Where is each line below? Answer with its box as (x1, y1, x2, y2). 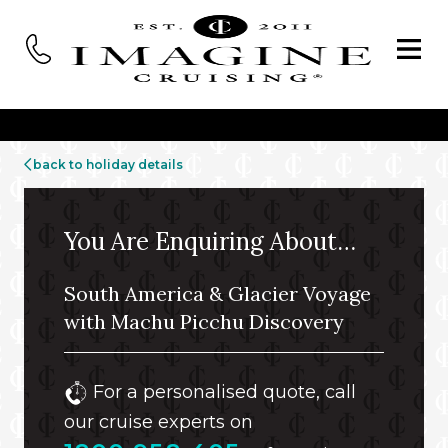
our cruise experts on (64, 411, 253, 433)
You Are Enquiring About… (64, 226, 356, 257)
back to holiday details (33, 157, 183, 172)
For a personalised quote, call (88, 381, 356, 403)
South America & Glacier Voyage (64, 281, 371, 306)
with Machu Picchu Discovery (64, 309, 344, 334)
